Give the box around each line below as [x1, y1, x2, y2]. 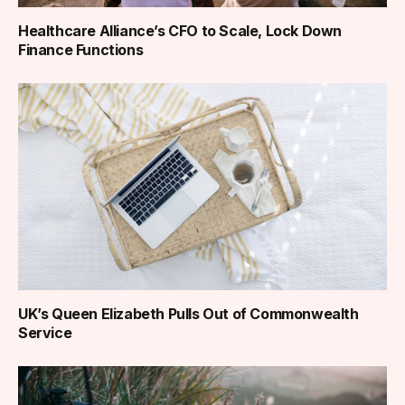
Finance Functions [18, 40, 144, 59]
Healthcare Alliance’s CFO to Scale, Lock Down [18, 21, 343, 40]
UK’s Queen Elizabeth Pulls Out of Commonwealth [18, 305, 359, 324]
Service [18, 324, 72, 343]
